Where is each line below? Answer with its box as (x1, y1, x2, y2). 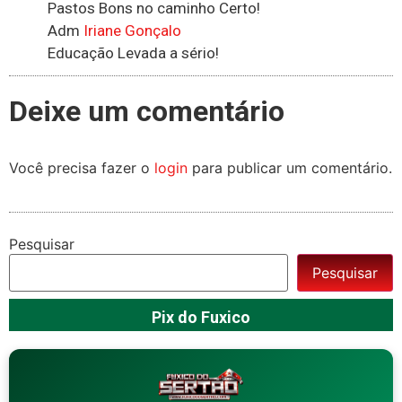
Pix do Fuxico (152, 307, 250, 327)
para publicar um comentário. (188, 159, 392, 178)
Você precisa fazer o (9, 159, 154, 178)
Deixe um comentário (9, 94, 284, 129)
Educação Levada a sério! (47, 44, 219, 63)
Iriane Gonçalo (83, 22, 181, 40)
